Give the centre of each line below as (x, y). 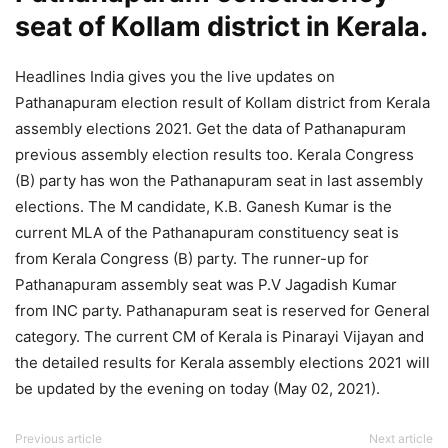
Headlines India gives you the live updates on (175, 77)
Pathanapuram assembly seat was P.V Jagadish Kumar (206, 285)
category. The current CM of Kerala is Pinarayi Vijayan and (219, 337)
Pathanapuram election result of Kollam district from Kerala (222, 103)
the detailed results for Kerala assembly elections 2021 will (222, 363)
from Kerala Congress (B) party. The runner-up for (192, 259)
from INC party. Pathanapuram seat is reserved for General (222, 311)
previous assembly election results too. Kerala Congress (214, 155)
